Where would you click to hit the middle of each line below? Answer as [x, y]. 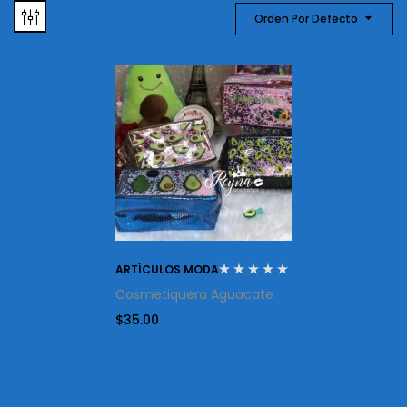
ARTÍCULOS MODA [167, 269]
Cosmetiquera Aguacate [194, 294]
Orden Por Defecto [306, 18]
